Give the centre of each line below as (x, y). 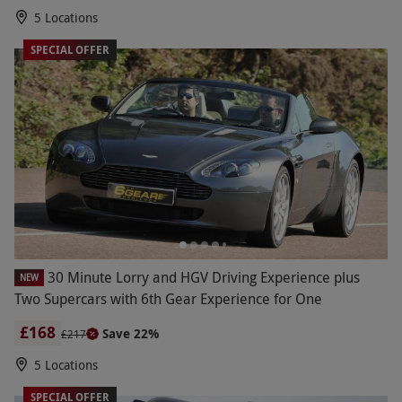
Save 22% (131, 333)
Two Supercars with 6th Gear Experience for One (168, 298)
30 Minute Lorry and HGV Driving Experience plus (204, 277)
